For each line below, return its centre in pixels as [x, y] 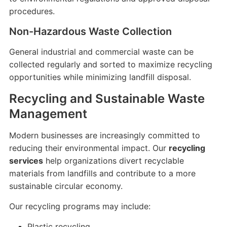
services [26, 161]
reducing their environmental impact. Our [89, 148]
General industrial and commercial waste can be [101, 52]
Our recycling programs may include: [80, 206]
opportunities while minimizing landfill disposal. [100, 77]
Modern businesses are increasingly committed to [104, 135]
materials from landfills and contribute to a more [102, 173]
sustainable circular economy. [66, 186]
